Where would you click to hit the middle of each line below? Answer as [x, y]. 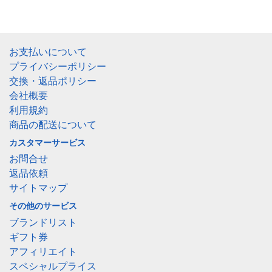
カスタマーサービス [47, 142]
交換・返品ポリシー [53, 81]
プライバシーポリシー [58, 66]
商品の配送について [53, 124]
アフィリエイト [43, 251]
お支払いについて [48, 52]
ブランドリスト [43, 222]
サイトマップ [38, 188]
